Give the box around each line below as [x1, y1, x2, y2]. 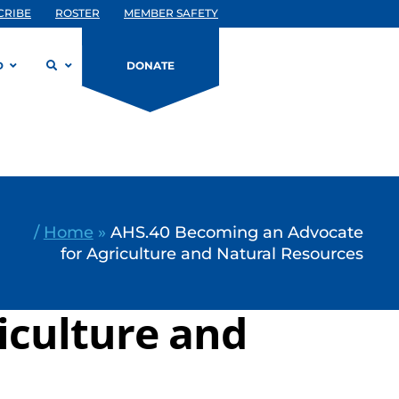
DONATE [126, 59, 175, 72]
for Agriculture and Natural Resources [60, 244, 363, 263]
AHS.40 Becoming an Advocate [110, 223, 363, 241]
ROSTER [55, 6, 100, 20]
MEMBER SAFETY [124, 6, 218, 20]
